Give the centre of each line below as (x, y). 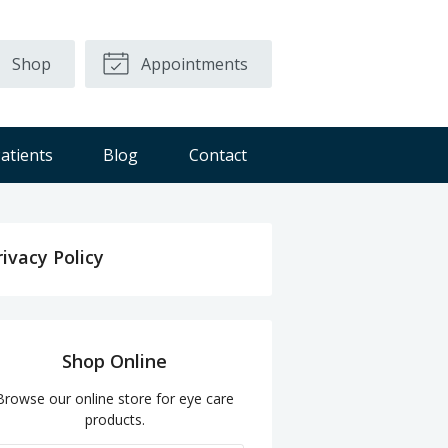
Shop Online (115, 360)
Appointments (192, 63)
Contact (218, 155)
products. (114, 419)
